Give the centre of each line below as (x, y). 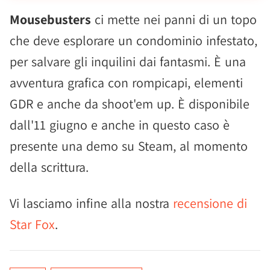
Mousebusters (50, 19)
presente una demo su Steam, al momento (129, 146)
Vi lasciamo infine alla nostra (91, 203)
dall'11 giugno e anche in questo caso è (120, 125)
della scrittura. (49, 167)
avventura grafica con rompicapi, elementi (126, 83)
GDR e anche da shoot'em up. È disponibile (130, 104)
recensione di (210, 203)
